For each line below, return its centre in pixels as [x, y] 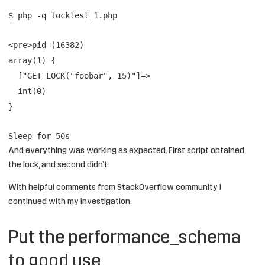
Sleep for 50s [39, 136]
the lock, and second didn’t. [59, 165]
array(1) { [32, 60]
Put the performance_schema [125, 239]
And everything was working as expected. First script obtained [126, 151]
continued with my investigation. [70, 202]
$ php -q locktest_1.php [63, 15]
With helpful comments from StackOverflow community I [115, 188]
